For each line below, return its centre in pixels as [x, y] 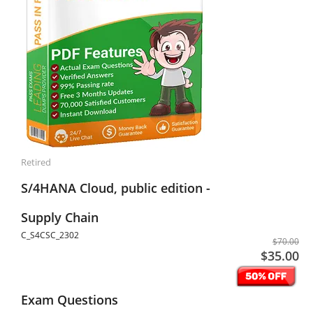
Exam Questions [70, 300]
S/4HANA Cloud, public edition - [116, 188]
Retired [36, 162]
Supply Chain [60, 217]
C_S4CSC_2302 [50, 235]
